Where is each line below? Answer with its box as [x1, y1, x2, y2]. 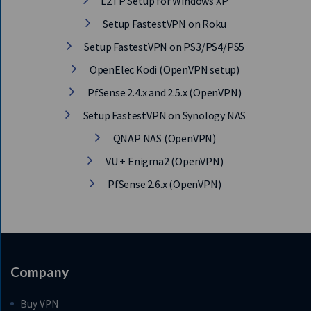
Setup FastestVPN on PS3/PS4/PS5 [82, 40, 245, 53]
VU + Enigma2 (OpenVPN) [103, 154, 224, 168]
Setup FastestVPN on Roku [101, 17, 226, 31]
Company [10, 264, 69, 280]
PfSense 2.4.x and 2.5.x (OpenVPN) [85, 85, 242, 99]
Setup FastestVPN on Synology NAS [81, 108, 246, 122]
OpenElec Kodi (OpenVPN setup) [87, 62, 239, 76]
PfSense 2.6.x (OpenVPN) [106, 177, 221, 191]
